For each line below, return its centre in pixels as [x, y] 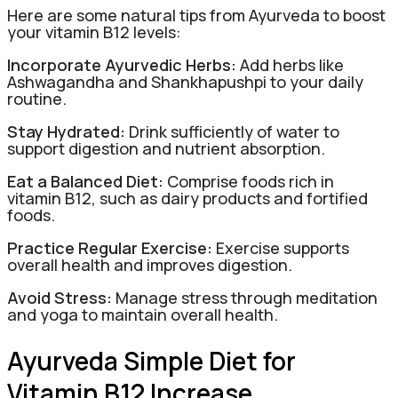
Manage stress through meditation [245, 298]
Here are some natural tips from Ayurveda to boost [196, 16]
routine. [37, 99]
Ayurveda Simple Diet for [151, 360]
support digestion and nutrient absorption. [166, 149]
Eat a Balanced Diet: [85, 182]
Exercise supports [281, 248]
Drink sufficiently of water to [232, 132]
